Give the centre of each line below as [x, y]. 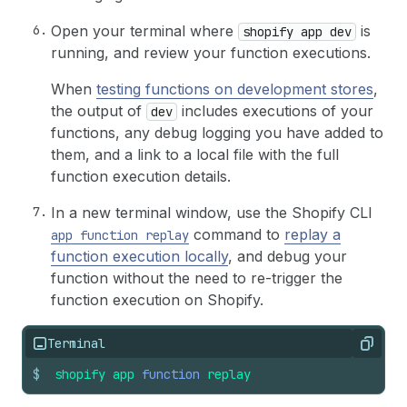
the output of [99, 110]
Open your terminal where [144, 30]
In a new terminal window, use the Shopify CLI [212, 212]
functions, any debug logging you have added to [217, 132]
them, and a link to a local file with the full [195, 154]
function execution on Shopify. [157, 299]
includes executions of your [275, 110]
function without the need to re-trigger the [197, 278]
